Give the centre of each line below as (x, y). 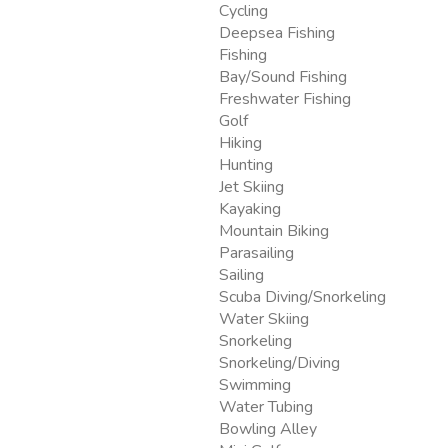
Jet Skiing (251, 187)
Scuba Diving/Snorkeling (302, 297)
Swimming (255, 385)
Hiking (240, 143)
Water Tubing (266, 407)
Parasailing (256, 253)
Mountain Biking (274, 231)
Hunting (246, 165)
